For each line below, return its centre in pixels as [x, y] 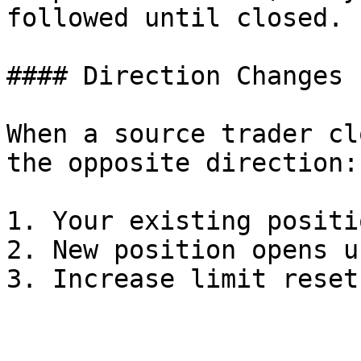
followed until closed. [175, 18]
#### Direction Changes [175, 76]
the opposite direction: [183, 163]
